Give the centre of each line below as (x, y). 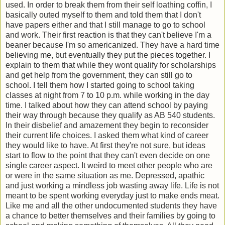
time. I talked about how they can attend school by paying (107, 105)
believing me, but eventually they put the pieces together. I (108, 55)
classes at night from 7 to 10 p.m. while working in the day (107, 95)
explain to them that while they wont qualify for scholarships (111, 65)
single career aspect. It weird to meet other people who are (109, 165)
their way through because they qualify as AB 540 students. (110, 115)
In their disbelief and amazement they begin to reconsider (107, 125)
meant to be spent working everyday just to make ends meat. (113, 195)
